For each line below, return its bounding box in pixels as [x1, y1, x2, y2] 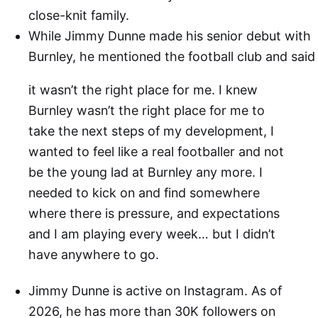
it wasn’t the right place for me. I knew [28, 82, 258, 97]
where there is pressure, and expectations [28, 205, 280, 221]
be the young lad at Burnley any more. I [28, 164, 263, 180]
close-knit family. [28, 7, 129, 23]
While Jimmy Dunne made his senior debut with [28, 28, 311, 43]
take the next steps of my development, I [28, 123, 274, 138]
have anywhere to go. [28, 246, 159, 262]
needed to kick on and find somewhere [28, 185, 260, 200]
